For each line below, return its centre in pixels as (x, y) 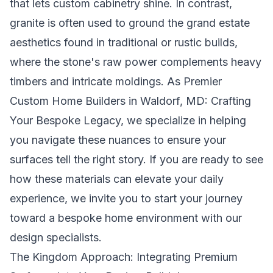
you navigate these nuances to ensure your (118, 140)
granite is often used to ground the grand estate (130, 23)
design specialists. (56, 237)
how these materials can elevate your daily (117, 179)
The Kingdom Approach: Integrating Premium (124, 257)
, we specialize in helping (183, 120)
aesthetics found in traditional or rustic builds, (124, 42)
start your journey (198, 198)
